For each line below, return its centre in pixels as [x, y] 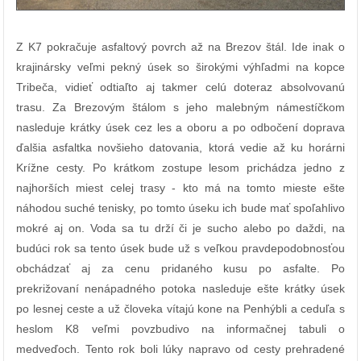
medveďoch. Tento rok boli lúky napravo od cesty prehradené [180, 349]
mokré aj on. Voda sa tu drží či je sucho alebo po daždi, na [180, 228]
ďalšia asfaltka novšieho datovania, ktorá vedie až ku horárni [180, 148]
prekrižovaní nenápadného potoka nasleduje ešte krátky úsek [180, 289]
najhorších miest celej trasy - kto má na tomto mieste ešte [180, 188]
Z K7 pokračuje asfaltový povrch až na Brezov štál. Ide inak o [180, 47]
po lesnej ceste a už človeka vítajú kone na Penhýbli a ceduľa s [180, 309]
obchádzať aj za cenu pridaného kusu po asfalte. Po [180, 269]
